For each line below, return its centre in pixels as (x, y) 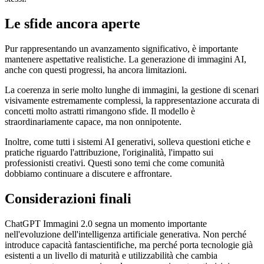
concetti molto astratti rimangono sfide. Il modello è (100, 111)
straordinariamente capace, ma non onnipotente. (93, 122)
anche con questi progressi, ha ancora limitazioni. (96, 70)
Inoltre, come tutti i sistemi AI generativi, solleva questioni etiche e (128, 142)
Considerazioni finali (68, 199)
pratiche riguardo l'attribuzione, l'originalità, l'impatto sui (109, 153)
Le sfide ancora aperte (72, 24)
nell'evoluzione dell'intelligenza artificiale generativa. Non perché (126, 234)
